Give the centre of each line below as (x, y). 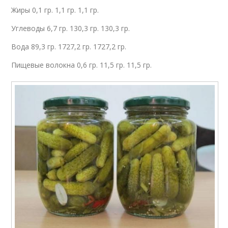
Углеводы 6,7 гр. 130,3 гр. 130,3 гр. (71, 28)
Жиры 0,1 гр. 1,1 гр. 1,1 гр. (55, 10)
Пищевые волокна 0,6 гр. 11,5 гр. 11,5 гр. (82, 65)
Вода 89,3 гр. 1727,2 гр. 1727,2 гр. (69, 47)
